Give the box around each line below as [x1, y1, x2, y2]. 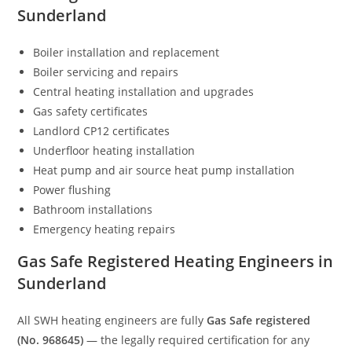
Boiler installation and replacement [33, 45, 220, 60]
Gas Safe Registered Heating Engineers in [17, 251, 334, 273]
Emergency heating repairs [33, 222, 176, 237]
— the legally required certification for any [83, 332, 310, 348]
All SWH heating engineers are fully [17, 313, 207, 328]
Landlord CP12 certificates [33, 123, 170, 139]
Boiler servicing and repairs [33, 64, 179, 80]
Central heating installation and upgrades [33, 84, 255, 100]
